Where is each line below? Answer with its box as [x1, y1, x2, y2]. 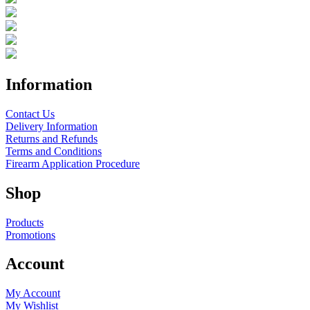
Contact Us [6, 107, 55, 120]
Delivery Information [6, 120, 98, 132]
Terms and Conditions [6, 145, 102, 157]
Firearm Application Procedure [6, 157, 140, 170]
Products [6, 216, 44, 228]
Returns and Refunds [6, 132, 98, 145]
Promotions [6, 228, 55, 241]
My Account [6, 287, 60, 300]
